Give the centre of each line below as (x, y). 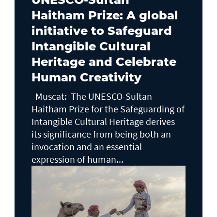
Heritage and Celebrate (104, 62)
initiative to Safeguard (102, 31)
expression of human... (77, 159)
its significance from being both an (101, 134)
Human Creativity (86, 77)
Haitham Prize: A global (105, 15)
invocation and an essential (87, 147)
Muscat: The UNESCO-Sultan (92, 96)
